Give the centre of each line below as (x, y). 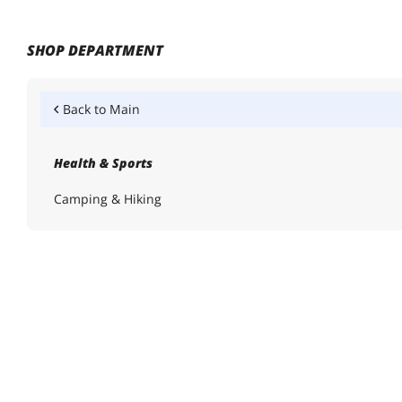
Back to (86, 109)
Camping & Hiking (108, 199)
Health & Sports (103, 163)
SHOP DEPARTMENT (95, 50)
